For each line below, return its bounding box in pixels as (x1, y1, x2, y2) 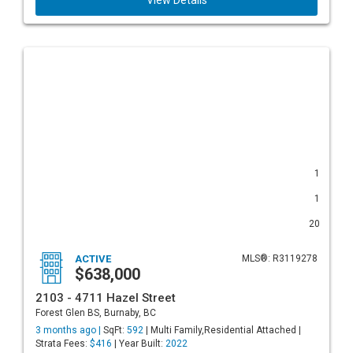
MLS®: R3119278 (242, 253, 318, 264)
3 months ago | (35, 325, 103, 336)
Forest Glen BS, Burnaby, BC (35, 307, 156, 318)
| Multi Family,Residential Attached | (143, 325, 301, 336)
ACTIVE (75, 253, 111, 265)
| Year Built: (112, 338, 165, 349)
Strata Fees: (35, 338, 90, 349)
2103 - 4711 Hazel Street (35, 291, 176, 305)
